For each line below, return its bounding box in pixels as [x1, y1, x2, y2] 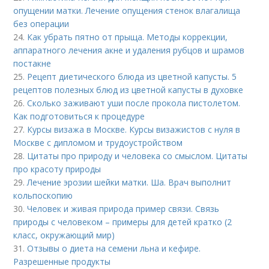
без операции [13, 18, 70, 29]
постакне [13, 58, 52, 69]
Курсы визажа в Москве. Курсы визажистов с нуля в [27, 124, 241, 135]
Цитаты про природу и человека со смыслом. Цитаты [27, 150, 248, 162]
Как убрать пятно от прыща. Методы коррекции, [27, 31, 228, 43]
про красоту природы [13, 163, 101, 175]
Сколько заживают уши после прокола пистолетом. [27, 97, 241, 109]
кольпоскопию [13, 190, 73, 201]
